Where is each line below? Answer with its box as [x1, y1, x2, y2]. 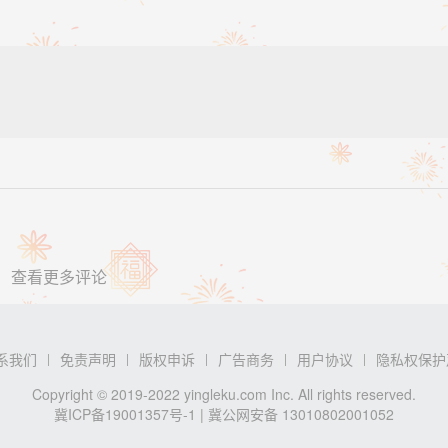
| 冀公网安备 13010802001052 [196, 403, 394, 424]
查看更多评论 [11, 264, 107, 288]
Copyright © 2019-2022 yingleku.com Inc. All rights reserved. [32, 383, 416, 404]
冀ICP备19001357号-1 [54, 403, 196, 424]
